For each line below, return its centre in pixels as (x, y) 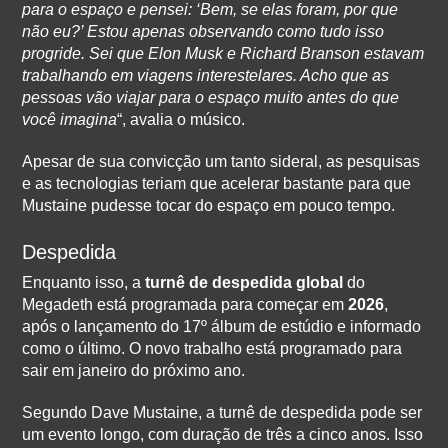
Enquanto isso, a (84, 282)
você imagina (70, 119)
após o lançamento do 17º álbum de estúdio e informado (222, 326)
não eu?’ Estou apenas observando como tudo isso (203, 31)
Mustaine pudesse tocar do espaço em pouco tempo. (209, 205)
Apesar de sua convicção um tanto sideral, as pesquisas (221, 161)
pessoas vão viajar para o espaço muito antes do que (211, 97)
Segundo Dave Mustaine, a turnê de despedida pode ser (222, 412)
